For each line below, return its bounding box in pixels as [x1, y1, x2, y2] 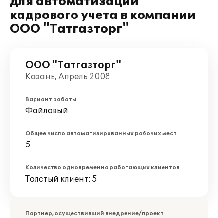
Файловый [25, 106, 68, 116]
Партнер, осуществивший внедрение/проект [25, 210, 163, 217]
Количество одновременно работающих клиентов [25, 164, 180, 171]
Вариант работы [25, 96, 76, 103]
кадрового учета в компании [10, 8, 196, 22]
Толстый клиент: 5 [25, 174, 97, 184]
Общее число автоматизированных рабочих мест [25, 130, 177, 137]
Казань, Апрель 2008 [25, 72, 110, 82]
